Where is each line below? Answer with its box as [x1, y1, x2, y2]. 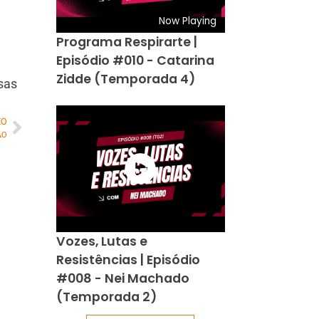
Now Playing [159, 14, 217, 28]
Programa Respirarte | [56, 33, 197, 51]
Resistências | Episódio [56, 251, 200, 268]
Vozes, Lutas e [56, 232, 147, 250]
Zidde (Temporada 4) [56, 70, 195, 88]
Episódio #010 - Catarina [56, 51, 214, 69]
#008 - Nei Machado [56, 269, 189, 287]
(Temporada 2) [56, 288, 157, 305]
